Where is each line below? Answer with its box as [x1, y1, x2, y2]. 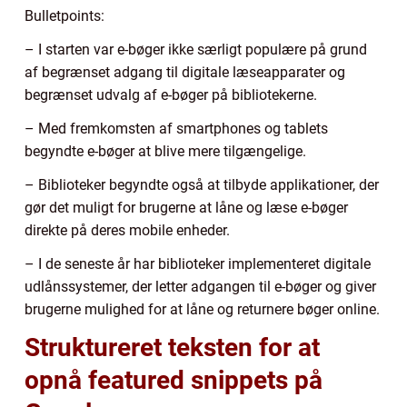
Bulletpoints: [25, 7, 104, 25]
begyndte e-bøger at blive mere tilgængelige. [25, 143, 306, 161]
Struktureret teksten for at [25, 333, 320, 363]
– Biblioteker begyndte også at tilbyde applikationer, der [25, 176, 379, 194]
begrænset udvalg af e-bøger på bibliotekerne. [25, 86, 317, 104]
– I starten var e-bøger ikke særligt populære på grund [25, 41, 367, 59]
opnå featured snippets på [25, 365, 323, 396]
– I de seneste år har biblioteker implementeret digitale [25, 255, 371, 273]
